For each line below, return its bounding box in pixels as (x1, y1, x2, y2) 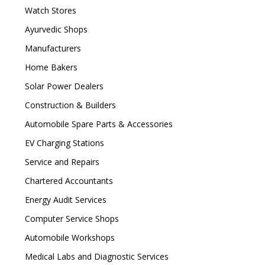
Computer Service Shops (22, 213, 119, 224)
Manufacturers (22, 43, 81, 54)
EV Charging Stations (22, 137, 104, 148)
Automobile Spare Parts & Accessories (22, 118, 173, 130)
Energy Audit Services (22, 194, 106, 205)
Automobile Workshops (22, 232, 115, 243)
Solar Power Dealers (22, 80, 104, 92)
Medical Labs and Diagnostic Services (22, 251, 169, 262)
